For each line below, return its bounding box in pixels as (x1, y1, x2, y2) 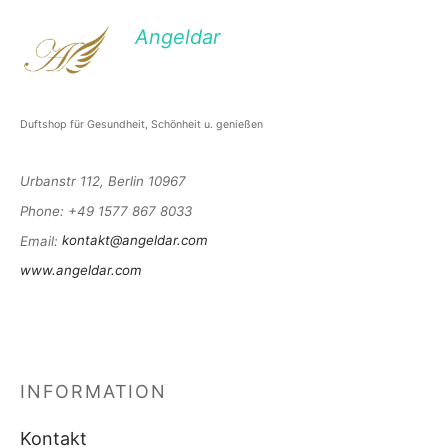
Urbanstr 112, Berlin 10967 (20, 172, 186, 189)
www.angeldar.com (20, 262, 142, 279)
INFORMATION (20, 380, 167, 402)
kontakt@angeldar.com (62, 232, 208, 249)
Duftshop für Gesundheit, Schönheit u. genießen (20, 117, 263, 131)
